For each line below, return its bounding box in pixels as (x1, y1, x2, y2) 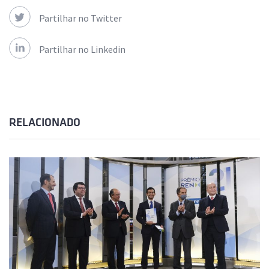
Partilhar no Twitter (39, 12, 122, 25)
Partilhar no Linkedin (39, 43, 125, 56)
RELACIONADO (9, 116, 80, 129)
